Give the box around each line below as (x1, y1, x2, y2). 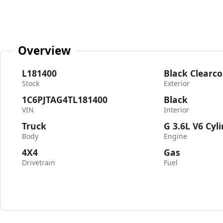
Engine (164, 131, 188, 141)
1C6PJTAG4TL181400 (22, 94, 108, 106)
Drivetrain (22, 158, 55, 167)
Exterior (164, 79, 190, 88)
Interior (164, 105, 190, 114)
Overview (18, 42, 71, 58)
